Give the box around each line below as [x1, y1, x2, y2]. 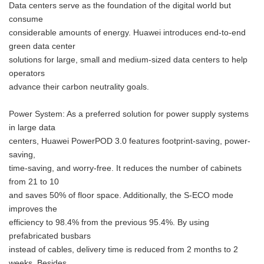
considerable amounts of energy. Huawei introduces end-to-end [9, 28, 246, 37]
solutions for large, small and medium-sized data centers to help [9, 55, 247, 64]
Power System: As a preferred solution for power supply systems [9, 110, 249, 118]
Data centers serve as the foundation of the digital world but [9, 1, 231, 10]
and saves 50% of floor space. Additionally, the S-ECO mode [9, 191, 233, 200]
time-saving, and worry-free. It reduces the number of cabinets [9, 164, 242, 173]
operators [9, 69, 45, 78]
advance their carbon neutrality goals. [9, 82, 149, 91]
